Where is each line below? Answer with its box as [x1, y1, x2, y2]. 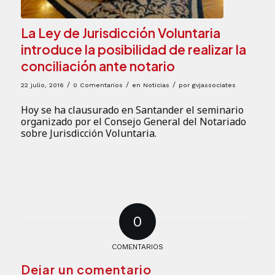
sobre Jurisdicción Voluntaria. [20, 126, 157, 141]
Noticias [142, 80, 169, 89]
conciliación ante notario [20, 57, 175, 74]
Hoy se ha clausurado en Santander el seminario [20, 103, 244, 117]
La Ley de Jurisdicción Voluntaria [20, 24, 220, 41]
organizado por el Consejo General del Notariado [20, 115, 246, 129]
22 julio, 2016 [20, 80, 64, 89]
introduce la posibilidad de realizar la [20, 41, 246, 58]
